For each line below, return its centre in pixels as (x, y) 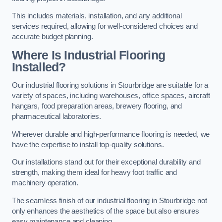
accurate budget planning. (53, 37)
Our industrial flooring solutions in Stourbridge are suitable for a (110, 85)
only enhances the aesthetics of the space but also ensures (106, 211)
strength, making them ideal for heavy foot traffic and (95, 173)
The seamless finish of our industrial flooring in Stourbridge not (110, 200)
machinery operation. (45, 183)
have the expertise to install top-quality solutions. (88, 144)
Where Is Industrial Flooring (89, 55)
